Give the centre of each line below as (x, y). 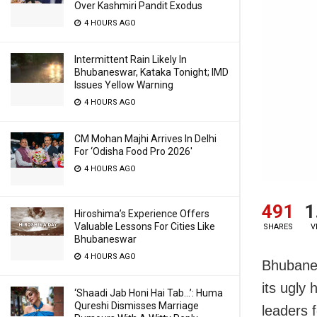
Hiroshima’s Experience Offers (142, 214)
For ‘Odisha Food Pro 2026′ (133, 151)
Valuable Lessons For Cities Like (145, 226)
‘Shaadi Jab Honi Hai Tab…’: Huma (149, 293)
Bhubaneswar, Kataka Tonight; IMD (151, 72)
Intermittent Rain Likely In (131, 59)
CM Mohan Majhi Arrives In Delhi (145, 139)
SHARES (278, 227)
